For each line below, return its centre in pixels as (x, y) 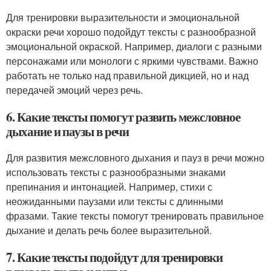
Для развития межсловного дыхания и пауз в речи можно (135, 158)
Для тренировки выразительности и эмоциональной (123, 18)
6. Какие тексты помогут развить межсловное (123, 117)
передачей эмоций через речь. (74, 90)
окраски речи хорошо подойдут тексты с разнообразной (131, 32)
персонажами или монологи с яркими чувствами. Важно (132, 61)
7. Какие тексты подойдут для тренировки (115, 257)
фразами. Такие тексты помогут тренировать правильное (135, 216)
